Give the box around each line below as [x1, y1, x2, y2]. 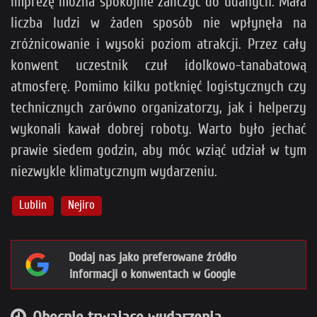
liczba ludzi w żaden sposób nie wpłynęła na [11, 13, 306, 31]
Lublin [19, 198, 47, 212]
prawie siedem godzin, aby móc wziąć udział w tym [11, 141, 306, 158]
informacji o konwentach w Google [69, 266, 236, 282]
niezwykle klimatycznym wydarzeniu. [11, 162, 217, 180]
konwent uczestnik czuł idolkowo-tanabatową [11, 56, 306, 74]
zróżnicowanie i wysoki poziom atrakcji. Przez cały [11, 35, 306, 52]
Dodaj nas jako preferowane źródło [68, 249, 237, 265]
